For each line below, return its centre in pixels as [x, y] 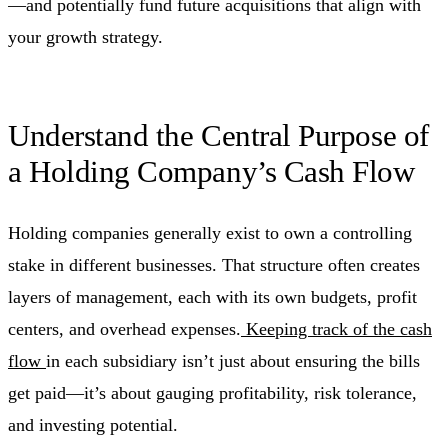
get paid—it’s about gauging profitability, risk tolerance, [212, 392]
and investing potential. [93, 424]
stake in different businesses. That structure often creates [214, 264]
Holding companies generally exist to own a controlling [210, 232]
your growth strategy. [85, 36]
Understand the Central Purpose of [218, 135]
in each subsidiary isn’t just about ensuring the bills [233, 360]
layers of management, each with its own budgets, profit [212, 296]
